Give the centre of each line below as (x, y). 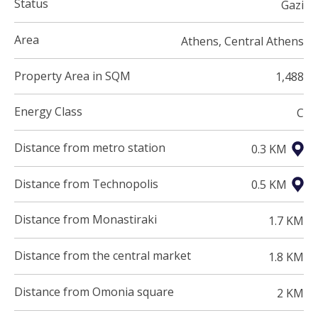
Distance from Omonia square (94, 291)
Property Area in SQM (72, 76)
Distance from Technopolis (86, 183)
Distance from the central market (103, 256)
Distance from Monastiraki (86, 220)
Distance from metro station (90, 147)
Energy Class (48, 112)
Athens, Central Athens (242, 41)
